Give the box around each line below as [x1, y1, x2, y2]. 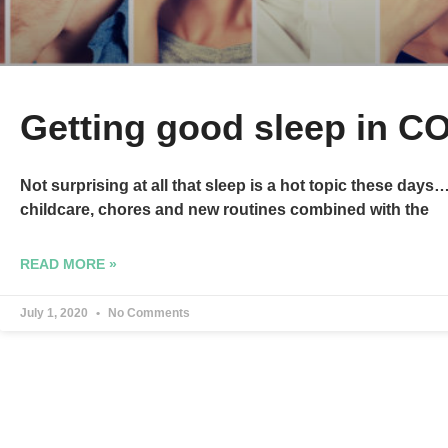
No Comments [105, 305, 190, 320]
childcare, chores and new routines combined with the [20, 200, 429, 218]
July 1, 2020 [20, 305, 91, 320]
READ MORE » [20, 255, 117, 272]
